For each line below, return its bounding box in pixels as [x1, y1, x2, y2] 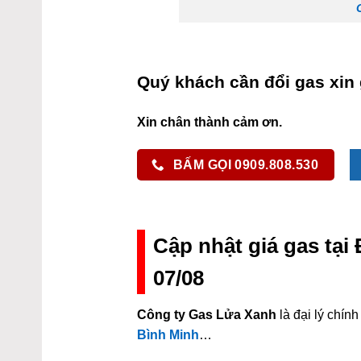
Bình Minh [137, 327, 200, 342]
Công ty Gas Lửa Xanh [137, 307, 277, 322]
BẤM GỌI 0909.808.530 [172, 157, 319, 172]
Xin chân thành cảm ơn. [137, 114, 283, 129]
